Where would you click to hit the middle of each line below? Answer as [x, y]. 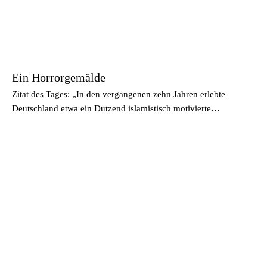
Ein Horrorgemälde [59, 77]
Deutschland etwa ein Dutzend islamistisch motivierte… [116, 108]
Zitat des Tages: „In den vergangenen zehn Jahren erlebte [119, 94]
